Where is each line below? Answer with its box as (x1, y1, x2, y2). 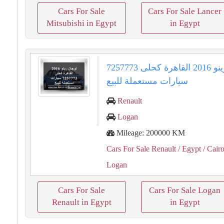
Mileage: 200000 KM (114, 128, 185, 137)
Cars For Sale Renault (106, 144, 176, 153)
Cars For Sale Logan (149, 185, 221, 195)
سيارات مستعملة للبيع (106, 76, 188, 86)
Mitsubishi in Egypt (46, 18, 117, 28)
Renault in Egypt (51, 197, 111, 207)
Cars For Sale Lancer (148, 6, 222, 16)
